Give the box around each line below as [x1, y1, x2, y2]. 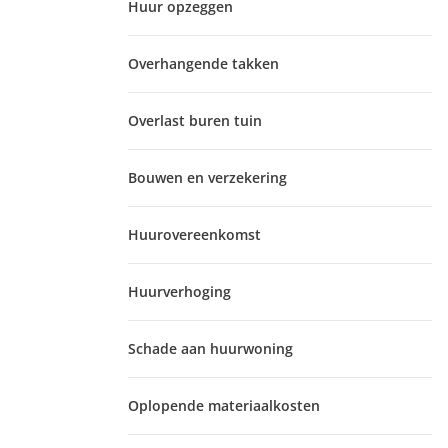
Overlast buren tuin [128, 111, 262, 130]
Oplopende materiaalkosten [128, 396, 320, 415]
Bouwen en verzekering [128, 168, 287, 187]
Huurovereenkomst [128, 225, 261, 244]
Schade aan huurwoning [128, 339, 293, 358]
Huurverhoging [128, 282, 231, 301]
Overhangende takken [128, 54, 279, 73]
